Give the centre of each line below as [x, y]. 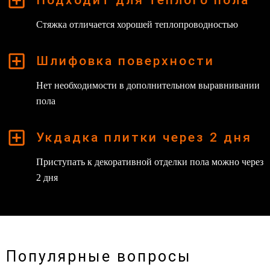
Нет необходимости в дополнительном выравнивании [148, 85]
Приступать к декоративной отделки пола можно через [150, 162]
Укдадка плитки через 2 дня [144, 138]
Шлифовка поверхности [125, 61]
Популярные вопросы [99, 256]
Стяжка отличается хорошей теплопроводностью [137, 24]
